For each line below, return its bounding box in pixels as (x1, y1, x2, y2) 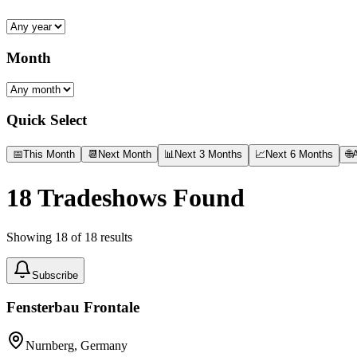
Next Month (98, 147, 151, 160)
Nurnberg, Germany (25, 339, 127, 353)
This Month (23, 147, 75, 160)
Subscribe (32, 269, 78, 281)
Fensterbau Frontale (6, 298, 139, 316)
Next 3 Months (175, 147, 242, 160)
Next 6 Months (265, 147, 333, 160)
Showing (6, 229, 55, 244)
